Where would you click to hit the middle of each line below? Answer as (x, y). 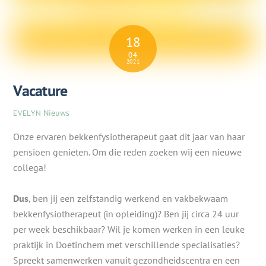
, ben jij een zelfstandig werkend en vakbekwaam (129, 198)
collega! (31, 167)
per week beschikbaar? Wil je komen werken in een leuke (129, 229)
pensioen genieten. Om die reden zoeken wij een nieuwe (128, 152)
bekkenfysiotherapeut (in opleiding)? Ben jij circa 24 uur (126, 213)
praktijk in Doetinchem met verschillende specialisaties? (127, 244)
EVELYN (27, 113)
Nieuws (57, 113)
